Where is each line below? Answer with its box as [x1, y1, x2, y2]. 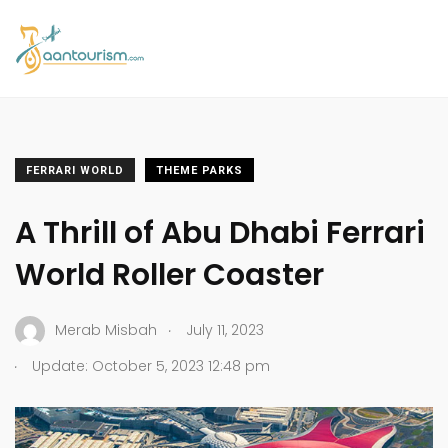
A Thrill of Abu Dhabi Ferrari [15, 211, 425, 254]
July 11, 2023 [186, 320, 264, 341]
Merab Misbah [55, 320, 157, 341]
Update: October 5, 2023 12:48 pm [28, 355, 270, 376]
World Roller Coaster [15, 253, 324, 296]
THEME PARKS [156, 163, 243, 177]
